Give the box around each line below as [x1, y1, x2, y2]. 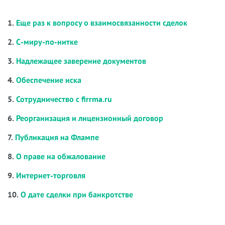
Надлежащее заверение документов [16, 56, 146, 66]
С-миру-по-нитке [16, 37, 78, 47]
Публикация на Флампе [15, 132, 99, 142]
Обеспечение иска [16, 75, 81, 85]
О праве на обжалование [16, 151, 105, 161]
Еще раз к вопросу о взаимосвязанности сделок [16, 18, 187, 28]
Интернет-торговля [16, 170, 85, 180]
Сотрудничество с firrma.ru [16, 94, 112, 104]
